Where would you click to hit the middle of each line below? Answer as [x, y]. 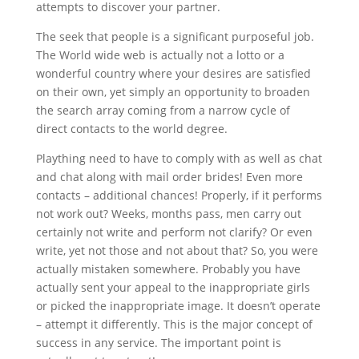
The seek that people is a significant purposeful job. [175, 36]
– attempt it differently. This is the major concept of [174, 324]
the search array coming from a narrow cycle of [163, 110]
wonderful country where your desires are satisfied [173, 73]
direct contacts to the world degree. [131, 129]
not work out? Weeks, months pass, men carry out [168, 214]
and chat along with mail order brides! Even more [169, 177]
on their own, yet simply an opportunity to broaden [173, 92]
